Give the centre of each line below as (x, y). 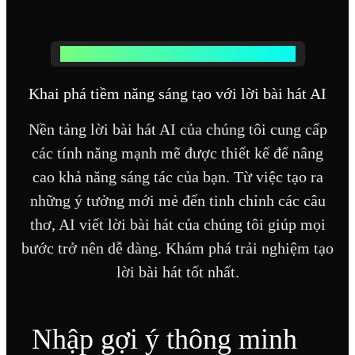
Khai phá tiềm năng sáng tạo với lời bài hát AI (177, 93)
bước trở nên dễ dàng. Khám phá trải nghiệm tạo (177, 248)
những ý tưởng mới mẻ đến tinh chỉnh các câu (177, 200)
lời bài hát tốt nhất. (177, 271)
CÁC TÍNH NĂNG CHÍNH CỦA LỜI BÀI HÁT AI (177, 53)
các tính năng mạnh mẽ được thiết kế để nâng (177, 153)
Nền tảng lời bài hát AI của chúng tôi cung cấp (177, 129)
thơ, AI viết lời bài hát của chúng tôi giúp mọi (177, 224)
